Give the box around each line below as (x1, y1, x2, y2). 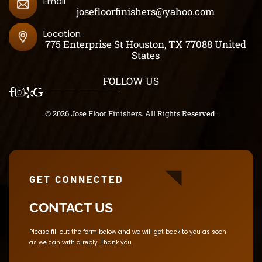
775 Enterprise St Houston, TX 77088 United (44, 37, 246, 51)
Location (43, 27, 81, 40)
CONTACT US (29, 199, 113, 215)
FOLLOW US (103, 74, 159, 88)
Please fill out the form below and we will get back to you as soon (29, 227, 226, 236)
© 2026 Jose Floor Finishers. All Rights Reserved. (45, 108, 217, 119)
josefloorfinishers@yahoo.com (76, 4, 215, 18)
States (131, 48, 160, 62)
